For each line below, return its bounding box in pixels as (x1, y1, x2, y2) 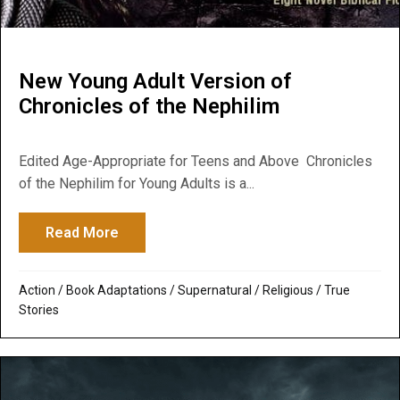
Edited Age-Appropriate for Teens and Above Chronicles (19, 153, 372, 171)
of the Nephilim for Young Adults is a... (19, 175, 254, 193)
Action (19, 283, 55, 298)
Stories (19, 303, 59, 318)
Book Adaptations (66, 283, 167, 298)
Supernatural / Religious (178, 283, 313, 298)
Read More (46, 224, 119, 242)
